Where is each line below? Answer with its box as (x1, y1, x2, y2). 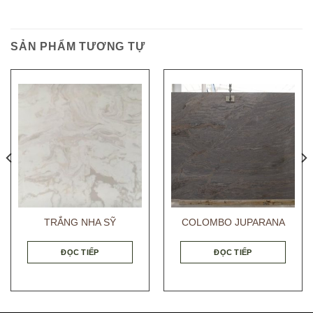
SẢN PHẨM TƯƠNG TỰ (10, 40, 145, 52)
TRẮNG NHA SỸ (44, 217, 116, 228)
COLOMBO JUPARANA (181, 217, 285, 228)
